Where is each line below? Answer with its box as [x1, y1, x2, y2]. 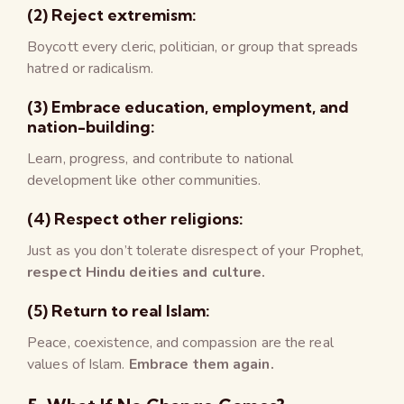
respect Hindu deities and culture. [27, 262, 266, 282]
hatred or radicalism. [27, 58, 154, 78]
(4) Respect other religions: [27, 207, 243, 229]
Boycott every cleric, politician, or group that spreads [27, 36, 359, 57]
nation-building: [27, 115, 155, 137]
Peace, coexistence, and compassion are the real [27, 332, 334, 353]
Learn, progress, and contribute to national [27, 148, 294, 169]
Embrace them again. [128, 353, 274, 374]
